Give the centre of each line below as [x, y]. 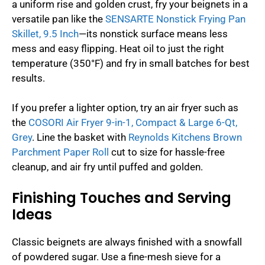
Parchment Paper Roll [60, 152]
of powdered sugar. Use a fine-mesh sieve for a [116, 256]
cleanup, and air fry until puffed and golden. [107, 167]
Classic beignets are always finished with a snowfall [127, 242]
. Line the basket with [80, 138]
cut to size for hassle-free [167, 152]
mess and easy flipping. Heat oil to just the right [118, 48]
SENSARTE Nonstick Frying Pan [175, 19]
